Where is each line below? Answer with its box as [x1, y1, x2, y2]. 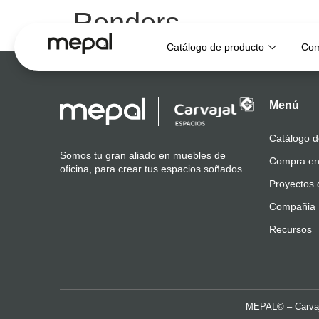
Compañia [269, 201, 315, 213]
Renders [73, 7, 179, 38]
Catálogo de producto [167, 41, 265, 53]
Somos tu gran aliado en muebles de [60, 149, 226, 161]
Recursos [269, 224, 312, 236]
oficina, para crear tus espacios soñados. [60, 162, 245, 174]
